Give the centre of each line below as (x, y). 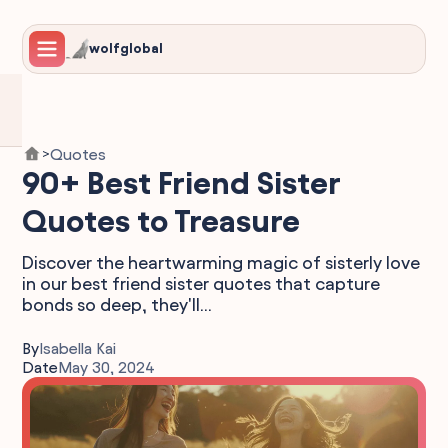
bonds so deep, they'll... (117, 304)
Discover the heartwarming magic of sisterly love (221, 262)
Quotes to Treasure (161, 221)
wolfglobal (126, 48)
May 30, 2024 (107, 367)
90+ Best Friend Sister (181, 183)
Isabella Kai (78, 348)
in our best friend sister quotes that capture (201, 283)
